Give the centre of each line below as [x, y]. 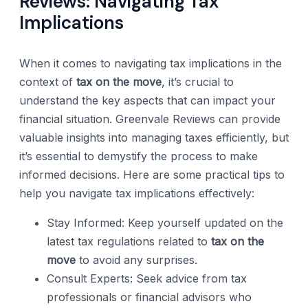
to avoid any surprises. [136, 260]
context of [48, 81]
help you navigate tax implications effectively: [137, 193]
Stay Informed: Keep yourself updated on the [165, 222]
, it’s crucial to [198, 81]
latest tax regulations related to [129, 241]
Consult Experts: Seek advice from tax [147, 278]
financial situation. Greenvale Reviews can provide [150, 119]
